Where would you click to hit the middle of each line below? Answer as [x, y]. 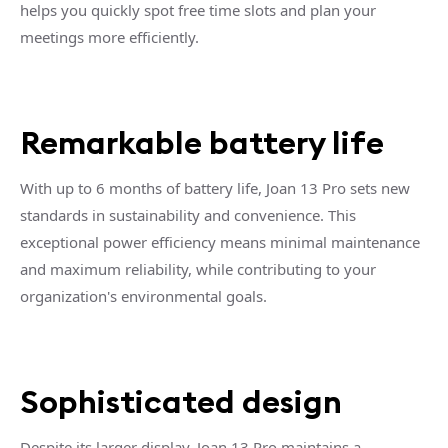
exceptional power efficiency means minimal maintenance [220, 241]
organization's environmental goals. [143, 295]
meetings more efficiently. [109, 36]
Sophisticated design [184, 401]
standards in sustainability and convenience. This [188, 214]
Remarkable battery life [202, 142]
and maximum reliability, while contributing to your [198, 268]
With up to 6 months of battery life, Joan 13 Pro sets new [215, 187]
